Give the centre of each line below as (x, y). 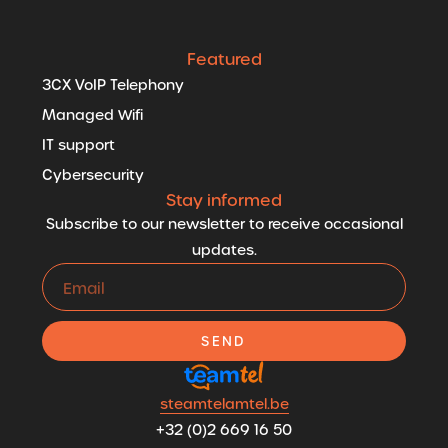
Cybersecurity (93, 175)
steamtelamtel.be (224, 403)
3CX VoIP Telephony (113, 85)
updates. (224, 250)
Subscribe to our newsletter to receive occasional (224, 224)
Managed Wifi (92, 115)
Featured (224, 60)
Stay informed (224, 201)
